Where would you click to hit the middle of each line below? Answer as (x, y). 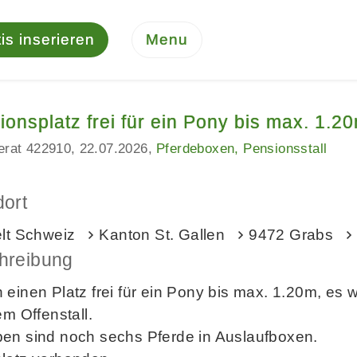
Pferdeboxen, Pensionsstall (242, 149)
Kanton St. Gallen (162, 235)
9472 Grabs (291, 235)
